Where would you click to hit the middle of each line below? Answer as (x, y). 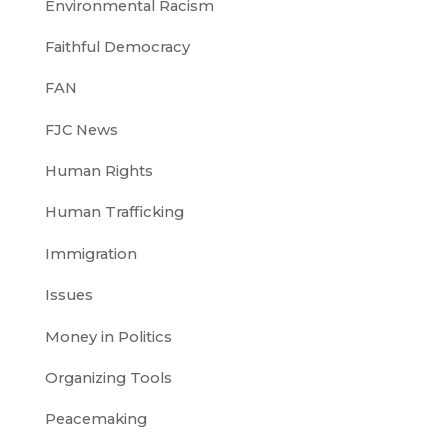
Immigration (90, 253)
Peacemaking (95, 419)
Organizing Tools (108, 377)
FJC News (81, 129)
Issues (68, 295)
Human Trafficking (114, 212)
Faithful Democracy (117, 46)
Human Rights (98, 171)
